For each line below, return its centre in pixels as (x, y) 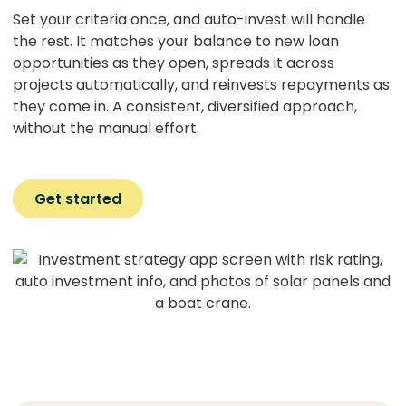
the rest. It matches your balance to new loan (176, 41)
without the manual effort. (106, 128)
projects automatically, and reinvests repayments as (201, 85)
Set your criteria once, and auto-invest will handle (189, 19)
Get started (78, 199)
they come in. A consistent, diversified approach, (185, 106)
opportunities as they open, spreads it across (174, 63)
